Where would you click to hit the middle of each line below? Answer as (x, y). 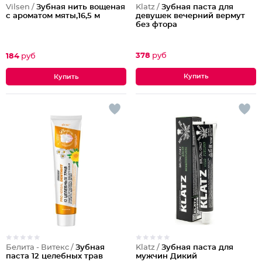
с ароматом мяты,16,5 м (53, 16)
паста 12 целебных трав (54, 256)
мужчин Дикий (166, 256)
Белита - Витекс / (41, 248)
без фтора (156, 25)
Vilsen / (21, 7)
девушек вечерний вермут (190, 16)
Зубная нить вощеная (81, 7)
